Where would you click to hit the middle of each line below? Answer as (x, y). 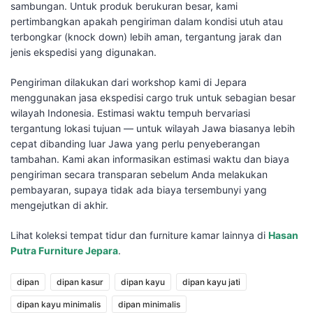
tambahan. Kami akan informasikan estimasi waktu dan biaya (150, 159)
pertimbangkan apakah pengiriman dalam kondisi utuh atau (147, 22)
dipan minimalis (149, 305)
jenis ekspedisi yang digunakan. (83, 52)
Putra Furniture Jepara (64, 251)
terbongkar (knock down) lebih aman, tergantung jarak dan (146, 37)
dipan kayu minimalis (59, 305)
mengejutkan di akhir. (59, 205)
